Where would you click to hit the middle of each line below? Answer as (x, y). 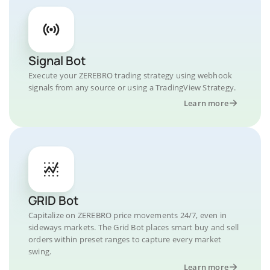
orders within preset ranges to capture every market (125, 239)
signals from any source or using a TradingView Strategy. (132, 87)
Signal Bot (57, 61)
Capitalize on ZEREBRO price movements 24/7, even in (128, 215)
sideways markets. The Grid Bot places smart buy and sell (134, 227)
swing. (40, 251)
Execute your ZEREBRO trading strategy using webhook (130, 75)
